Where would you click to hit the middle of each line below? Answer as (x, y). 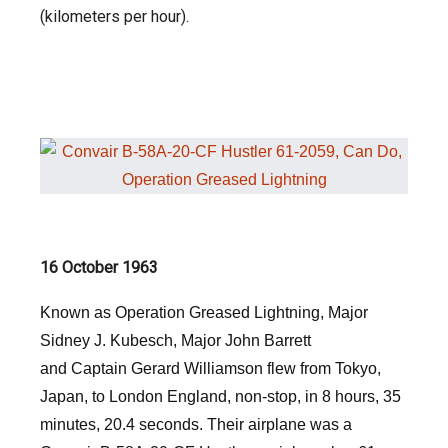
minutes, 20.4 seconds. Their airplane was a (196, 424)
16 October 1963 (99, 267)
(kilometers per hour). (114, 16)
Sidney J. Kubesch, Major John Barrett (175, 340)
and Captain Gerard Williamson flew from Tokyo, (210, 368)
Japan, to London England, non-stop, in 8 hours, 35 (220, 396)
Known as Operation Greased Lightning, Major (204, 312)
